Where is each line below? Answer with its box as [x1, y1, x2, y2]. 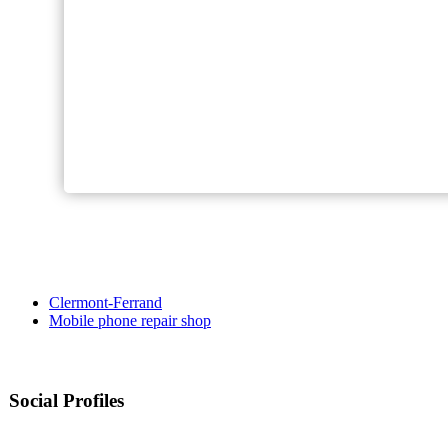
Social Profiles [9, 390, 124, 412]
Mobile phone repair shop [49, 312, 211, 330]
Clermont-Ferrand [49, 294, 162, 312]
